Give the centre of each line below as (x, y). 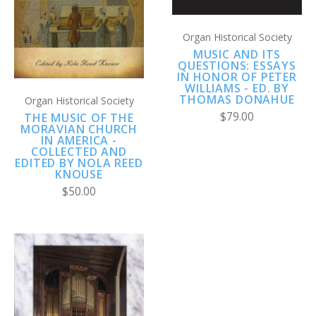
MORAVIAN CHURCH (79, 129)
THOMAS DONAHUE (237, 100)
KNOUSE (79, 175)
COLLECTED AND (79, 152)
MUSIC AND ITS (237, 55)
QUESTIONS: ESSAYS (237, 66)
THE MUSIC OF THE (79, 118)
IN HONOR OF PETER (237, 77)
